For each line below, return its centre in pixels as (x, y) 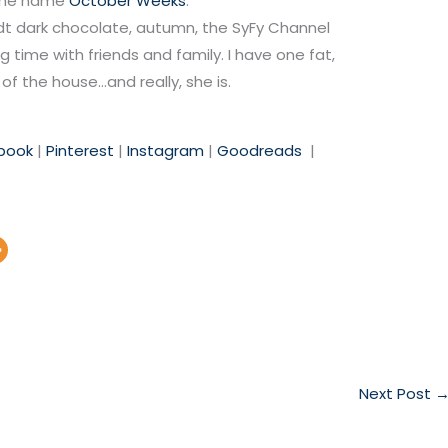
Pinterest (80, 151)
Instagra (158, 151)
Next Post (397, 394)
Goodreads (260, 151)
